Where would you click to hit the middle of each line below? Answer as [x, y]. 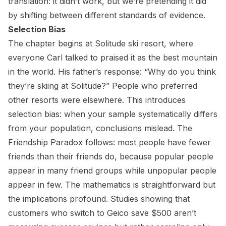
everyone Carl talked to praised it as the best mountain [113, 58]
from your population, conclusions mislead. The [100, 128]
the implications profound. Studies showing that [99, 199]
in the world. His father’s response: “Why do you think [112, 72]
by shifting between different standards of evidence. [107, 15]
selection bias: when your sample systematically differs [113, 114]
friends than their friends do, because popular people [111, 156]
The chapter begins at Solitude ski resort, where [101, 43]
